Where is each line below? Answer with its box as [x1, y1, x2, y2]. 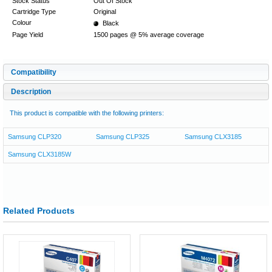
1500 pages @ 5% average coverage [93, 30, 204, 38]
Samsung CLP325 [96, 132, 150, 140]
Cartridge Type [12, 7, 56, 15]
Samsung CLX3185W [8, 150, 71, 158]
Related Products [3, 205, 75, 216]
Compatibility [11, 67, 56, 76]
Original [93, 7, 116, 15]
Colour [12, 18, 32, 26]
